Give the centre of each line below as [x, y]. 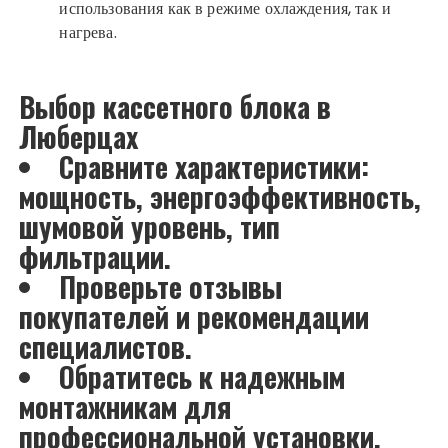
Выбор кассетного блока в [175, 106]
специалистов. [106, 346]
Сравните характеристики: [214, 166]
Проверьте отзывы [171, 286]
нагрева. [88, 32]
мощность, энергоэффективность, [220, 196]
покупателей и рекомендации [194, 316]
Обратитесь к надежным [202, 376]
